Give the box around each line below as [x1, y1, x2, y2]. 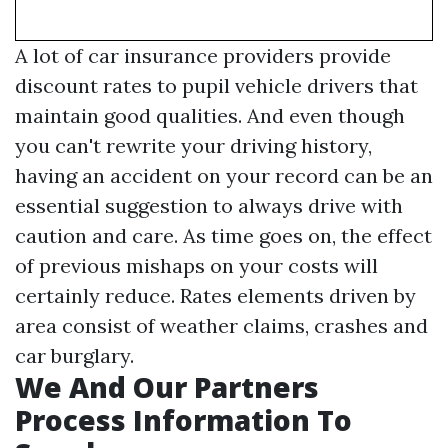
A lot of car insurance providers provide [15, 43, 391, 68]
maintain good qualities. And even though [15, 103, 405, 128]
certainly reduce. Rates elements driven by [15, 283, 416, 308]
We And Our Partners [15, 368, 319, 406]
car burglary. [15, 343, 134, 368]
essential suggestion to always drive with [15, 193, 403, 218]
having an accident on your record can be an [15, 163, 433, 188]
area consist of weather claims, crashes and [15, 313, 428, 338]
